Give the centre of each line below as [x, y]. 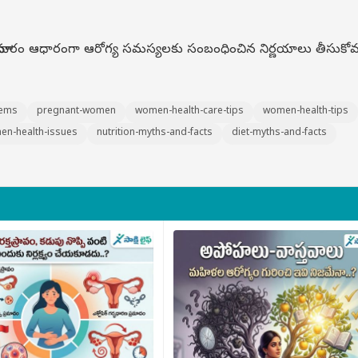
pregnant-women [76, 112]
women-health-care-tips [189, 112]
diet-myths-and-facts [279, 133]
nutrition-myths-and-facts [155, 133]
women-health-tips [306, 112]
